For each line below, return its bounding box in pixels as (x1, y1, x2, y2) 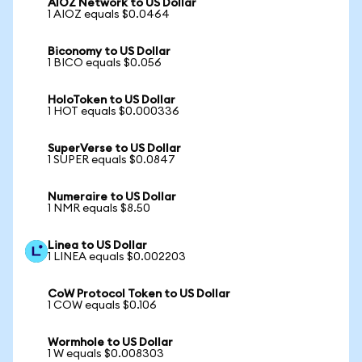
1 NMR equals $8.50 (48, 203, 150, 214)
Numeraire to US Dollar (48, 192, 176, 203)
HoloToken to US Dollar (48, 95, 175, 106)
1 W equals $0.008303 (48, 348, 164, 360)
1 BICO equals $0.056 (48, 57, 162, 69)
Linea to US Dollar (48, 240, 147, 251)
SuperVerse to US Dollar (48, 143, 181, 154)
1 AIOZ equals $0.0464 (48, 9, 170, 20)
